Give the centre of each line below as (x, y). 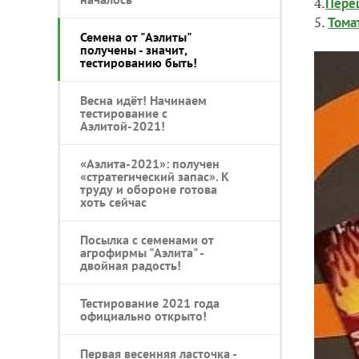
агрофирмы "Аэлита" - (142, 252)
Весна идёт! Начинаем (143, 100)
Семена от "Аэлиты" (135, 36)
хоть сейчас (113, 202)
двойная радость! (131, 265)
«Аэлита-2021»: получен (150, 163)
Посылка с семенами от (147, 239)
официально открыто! (143, 315)
